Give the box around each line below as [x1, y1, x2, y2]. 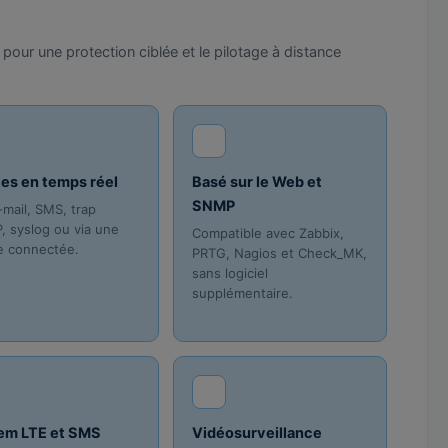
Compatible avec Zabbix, [192, 225, 345, 242]
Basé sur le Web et [192, 173, 323, 192]
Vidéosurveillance [192, 424, 323, 443]
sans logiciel [192, 265, 269, 282]
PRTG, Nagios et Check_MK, [192, 245, 368, 262]
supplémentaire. [192, 285, 294, 302]
